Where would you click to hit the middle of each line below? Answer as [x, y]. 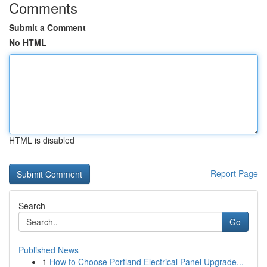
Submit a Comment [47, 27]
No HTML [28, 42]
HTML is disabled [42, 140]
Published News [49, 250]
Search [32, 206]
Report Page [234, 173]
